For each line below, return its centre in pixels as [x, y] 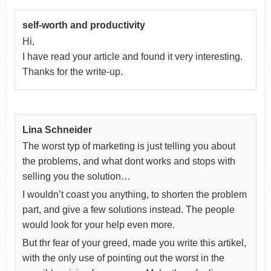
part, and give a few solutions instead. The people [128, 209]
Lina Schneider [57, 129]
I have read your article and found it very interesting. [132, 56]
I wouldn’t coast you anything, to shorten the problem [134, 194]
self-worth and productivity [83, 25]
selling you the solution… [76, 176]
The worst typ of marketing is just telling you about [129, 146]
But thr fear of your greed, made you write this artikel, [134, 243]
